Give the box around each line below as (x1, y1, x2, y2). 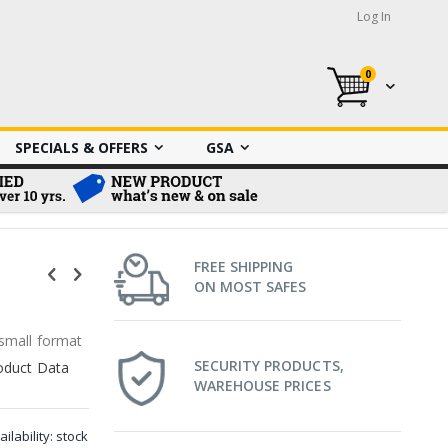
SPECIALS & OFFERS (15, 138, 148, 158)
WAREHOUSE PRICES (193, 376, 331, 395)
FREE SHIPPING (193, 257, 294, 276)
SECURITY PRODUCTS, (193, 356, 344, 375)
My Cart (368, 74, 423, 94)
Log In (357, 8, 391, 25)
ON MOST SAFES (193, 277, 307, 296)
